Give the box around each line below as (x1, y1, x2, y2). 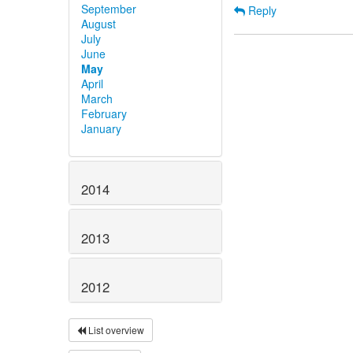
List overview (86, 322, 144, 336)
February (81, 105, 127, 121)
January (81, 120, 121, 136)
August (81, 15, 116, 32)
